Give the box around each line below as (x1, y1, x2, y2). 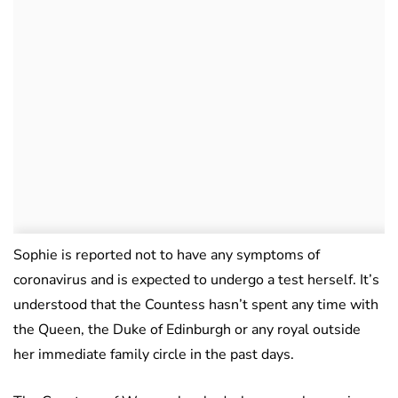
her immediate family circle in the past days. (13, 345, 294, 365)
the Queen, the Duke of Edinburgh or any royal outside (13, 320, 361, 340)
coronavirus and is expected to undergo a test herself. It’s (13, 270, 379, 291)
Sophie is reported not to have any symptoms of (13, 245, 320, 266)
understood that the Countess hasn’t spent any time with (13, 295, 378, 315)
